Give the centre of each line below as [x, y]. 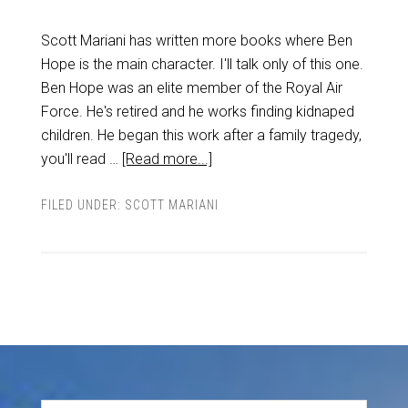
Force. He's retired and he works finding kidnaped [197, 112]
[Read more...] [167, 159]
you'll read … [81, 159]
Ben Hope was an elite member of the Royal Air [191, 88]
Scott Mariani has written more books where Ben [196, 41]
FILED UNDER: [82, 205]
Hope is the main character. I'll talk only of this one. [202, 64]
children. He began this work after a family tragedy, [201, 135]
